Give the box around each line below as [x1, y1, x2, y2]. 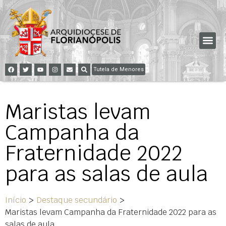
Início [5, 194, 26, 205]
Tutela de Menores [93, 66, 144, 73]
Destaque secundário [36, 194, 117, 205]
